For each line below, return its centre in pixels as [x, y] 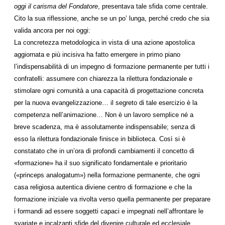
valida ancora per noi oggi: [52, 30]
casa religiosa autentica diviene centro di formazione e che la [103, 187]
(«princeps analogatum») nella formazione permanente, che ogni [107, 175]
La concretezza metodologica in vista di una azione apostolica [104, 42]
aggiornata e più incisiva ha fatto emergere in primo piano [97, 54]
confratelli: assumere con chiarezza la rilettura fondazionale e [103, 79]
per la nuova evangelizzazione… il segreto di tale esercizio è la [106, 103]
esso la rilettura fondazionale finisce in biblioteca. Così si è [100, 139]
